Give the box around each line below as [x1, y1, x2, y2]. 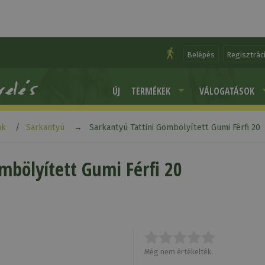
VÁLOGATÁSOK [199, 84, 255, 98]
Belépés [187, 50, 215, 59]
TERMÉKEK [131, 84, 170, 98]
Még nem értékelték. [144, 247, 213, 257]
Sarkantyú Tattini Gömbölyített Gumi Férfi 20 [89, 122, 260, 133]
